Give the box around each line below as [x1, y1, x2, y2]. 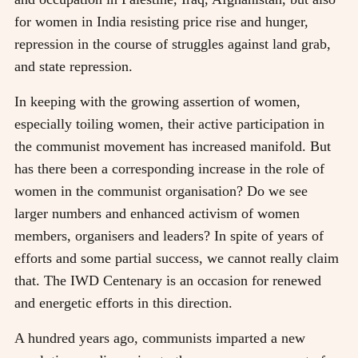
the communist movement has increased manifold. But [14, 137, 331, 154]
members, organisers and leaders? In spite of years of [14, 227, 324, 244]
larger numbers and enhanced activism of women [14, 205, 300, 221]
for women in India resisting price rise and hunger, [14, 13, 308, 30]
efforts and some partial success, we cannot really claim [14, 249, 339, 266]
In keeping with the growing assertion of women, [14, 93, 300, 109]
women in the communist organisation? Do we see [14, 182, 308, 199]
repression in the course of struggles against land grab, [14, 35, 331, 52]
